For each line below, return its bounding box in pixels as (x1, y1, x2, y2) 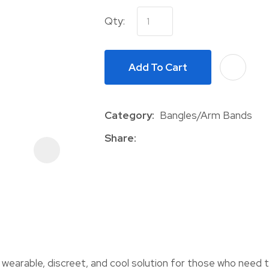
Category (104, 109, 152, 122)
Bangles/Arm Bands (157, 109, 252, 122)
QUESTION (153, 131, 207, 145)
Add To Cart (128, 61, 187, 74)
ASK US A (156, 118, 203, 131)
